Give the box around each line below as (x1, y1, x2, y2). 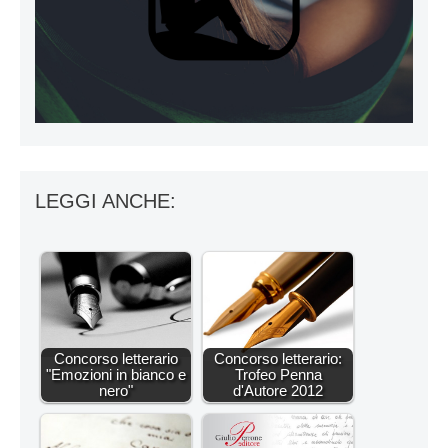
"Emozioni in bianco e (46, 366, 186, 384)
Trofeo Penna (234, 366, 322, 384)
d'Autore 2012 (233, 382, 323, 400)
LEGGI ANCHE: (35, 190, 176, 213)
